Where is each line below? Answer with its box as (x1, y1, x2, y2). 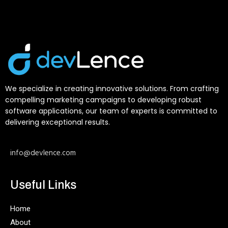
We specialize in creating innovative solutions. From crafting (5, 83, 219, 94)
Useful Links (10, 178, 76, 191)
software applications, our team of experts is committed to (5, 105, 217, 116)
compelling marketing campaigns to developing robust (5, 94, 202, 105)
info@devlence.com (10, 147, 76, 160)
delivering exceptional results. (5, 117, 110, 127)
